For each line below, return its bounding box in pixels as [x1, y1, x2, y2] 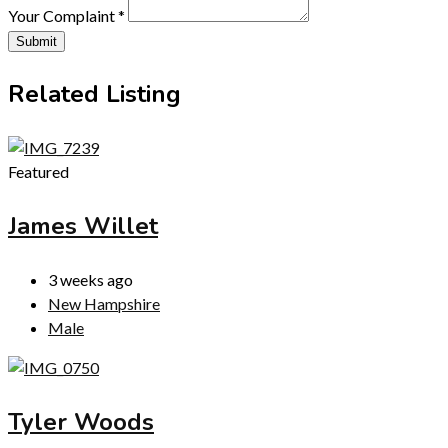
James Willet [8, 209, 158, 242]
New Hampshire [48, 293, 160, 313]
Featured [8, 161, 69, 181]
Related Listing [8, 77, 181, 110]
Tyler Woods [8, 405, 154, 438]
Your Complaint [8, 5, 118, 25]
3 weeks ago [48, 269, 133, 289]
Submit [16, 33, 57, 49]
